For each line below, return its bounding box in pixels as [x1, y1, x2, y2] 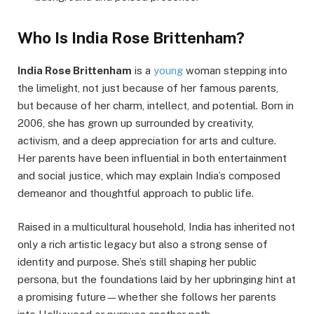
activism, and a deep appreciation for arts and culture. [18, 135, 276, 147]
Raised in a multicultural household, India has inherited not [18, 221, 295, 233]
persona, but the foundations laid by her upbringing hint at [18, 273, 296, 286]
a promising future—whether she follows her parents [18, 291, 276, 303]
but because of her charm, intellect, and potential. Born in [18, 100, 294, 112]
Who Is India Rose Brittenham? [18, 29, 245, 48]
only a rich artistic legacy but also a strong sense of [18, 238, 268, 251]
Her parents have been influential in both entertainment [18, 152, 287, 165]
